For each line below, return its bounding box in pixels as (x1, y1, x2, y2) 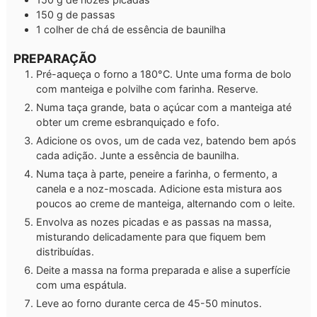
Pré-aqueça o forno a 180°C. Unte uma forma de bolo (36, 68, 292, 81)
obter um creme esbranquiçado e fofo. (36, 116, 219, 129)
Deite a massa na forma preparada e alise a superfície (36, 264, 290, 277)
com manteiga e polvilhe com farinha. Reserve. (36, 83, 258, 96)
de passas (66, 8, 115, 21)
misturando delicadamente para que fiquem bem (36, 231, 266, 243)
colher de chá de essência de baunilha (44, 23, 226, 35)
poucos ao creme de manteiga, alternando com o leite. (36, 197, 295, 210)
